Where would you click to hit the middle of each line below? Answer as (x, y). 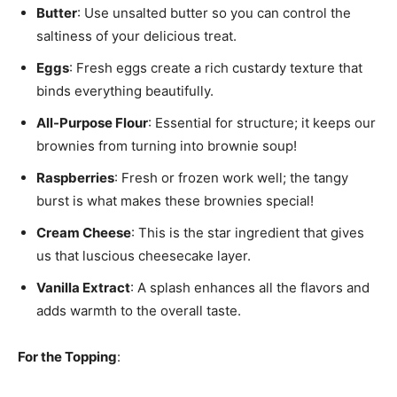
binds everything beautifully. (125, 91)
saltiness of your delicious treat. (136, 36)
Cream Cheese (84, 233)
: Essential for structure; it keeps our (262, 123)
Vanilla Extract (83, 288)
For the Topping (67, 357)
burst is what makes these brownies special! (175, 201)
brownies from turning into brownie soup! (167, 146)
